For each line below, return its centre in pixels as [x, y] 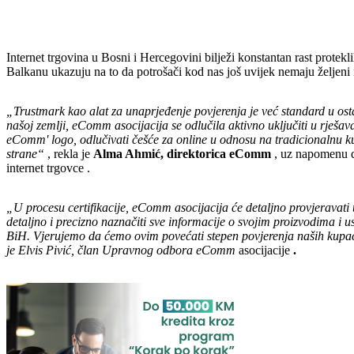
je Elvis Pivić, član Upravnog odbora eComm [121, 250]
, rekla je [69, 153]
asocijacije [264, 250]
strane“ [25, 153]
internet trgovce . [48, 168]
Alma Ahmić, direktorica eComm [182, 153]
